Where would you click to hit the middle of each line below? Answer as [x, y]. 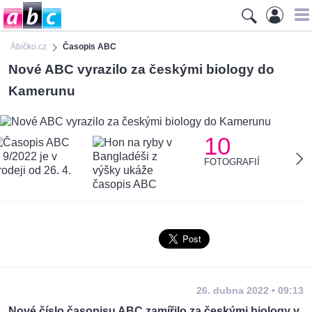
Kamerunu [42, 91]
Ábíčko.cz [29, 47]
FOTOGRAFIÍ [232, 162]
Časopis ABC [89, 47]
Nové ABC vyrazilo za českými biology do [141, 69]
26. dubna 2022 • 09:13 [250, 291]
